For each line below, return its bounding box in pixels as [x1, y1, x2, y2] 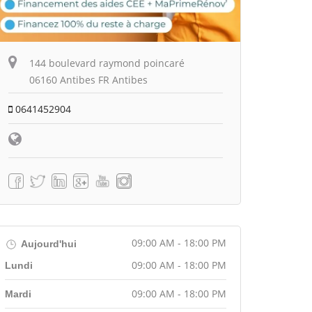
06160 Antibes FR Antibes [29, 72, 148, 86]
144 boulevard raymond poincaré [29, 56, 185, 70]
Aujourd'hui [19, 237, 77, 249]
